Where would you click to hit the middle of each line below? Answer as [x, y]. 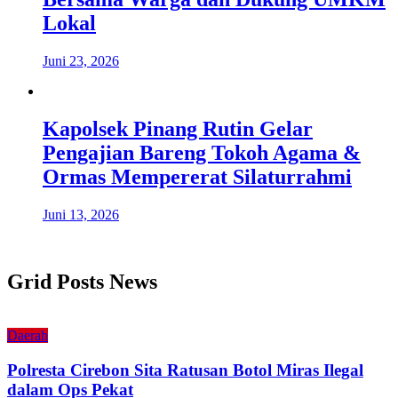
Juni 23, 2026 [81, 60]
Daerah [28, 336]
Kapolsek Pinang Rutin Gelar [178, 128]
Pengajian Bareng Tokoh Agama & [202, 152]
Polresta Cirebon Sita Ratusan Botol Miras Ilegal [185, 370]
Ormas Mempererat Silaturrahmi [197, 176]
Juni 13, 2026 [81, 214]
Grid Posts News [82, 282]
